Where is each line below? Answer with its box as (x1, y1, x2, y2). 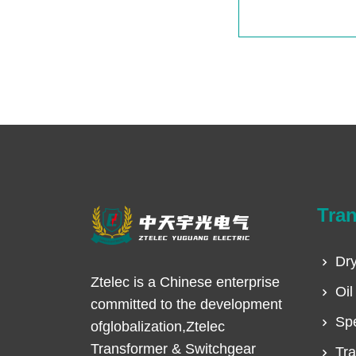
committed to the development (91, 296, 282, 313)
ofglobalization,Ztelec (91, 319, 225, 335)
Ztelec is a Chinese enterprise (91, 274, 280, 291)
